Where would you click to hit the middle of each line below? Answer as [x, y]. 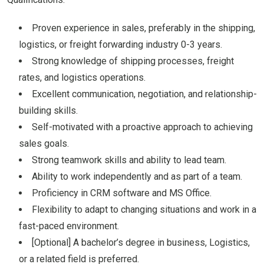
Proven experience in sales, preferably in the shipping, [143, 28]
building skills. [48, 111]
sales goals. [44, 144]
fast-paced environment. [69, 226]
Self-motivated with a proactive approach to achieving [142, 127]
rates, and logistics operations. [82, 78]
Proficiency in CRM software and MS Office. [122, 193]
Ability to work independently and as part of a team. [137, 177]
